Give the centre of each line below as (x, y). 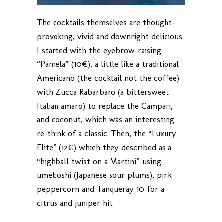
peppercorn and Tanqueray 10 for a (100, 189)
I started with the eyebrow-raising (99, 50)
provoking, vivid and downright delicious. (110, 36)
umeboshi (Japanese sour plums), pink (104, 175)
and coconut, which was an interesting (106, 120)
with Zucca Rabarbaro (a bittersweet (103, 92)
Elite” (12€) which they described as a (104, 147)
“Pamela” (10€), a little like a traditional (108, 64)
